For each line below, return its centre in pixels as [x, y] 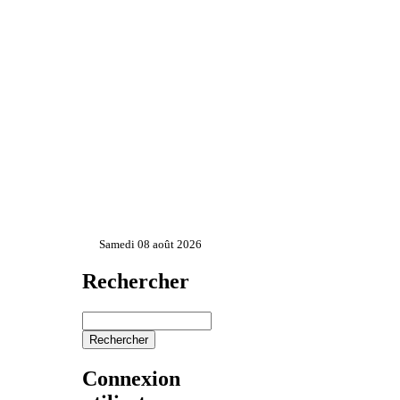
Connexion [131, 378]
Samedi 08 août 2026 [150, 244]
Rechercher [135, 281]
